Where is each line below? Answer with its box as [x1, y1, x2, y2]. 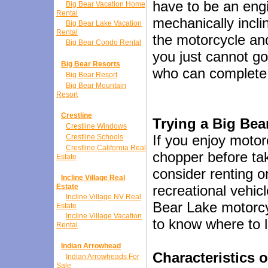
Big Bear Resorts [61, 60, 120, 68]
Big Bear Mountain [66, 81, 126, 90]
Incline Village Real [61, 173, 125, 182]
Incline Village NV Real [66, 193, 141, 201]
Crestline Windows [66, 122, 127, 130]
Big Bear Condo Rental [66, 38, 141, 47]
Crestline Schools [66, 133, 123, 141]
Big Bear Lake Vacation [66, 19, 142, 28]
